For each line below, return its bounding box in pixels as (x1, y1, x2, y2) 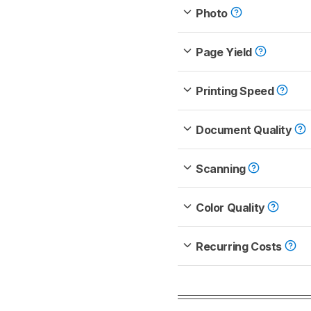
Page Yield (196, 45, 255, 60)
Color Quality (196, 201, 268, 215)
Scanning (196, 162, 249, 176)
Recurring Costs (196, 239, 285, 254)
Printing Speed (196, 84, 276, 99)
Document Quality (196, 123, 295, 137)
